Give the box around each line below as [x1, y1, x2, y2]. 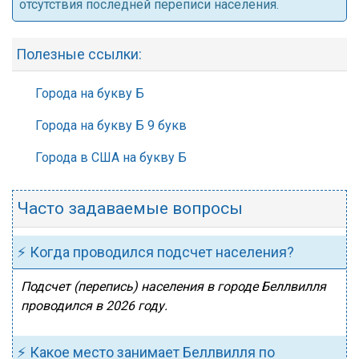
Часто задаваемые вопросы [17, 199, 243, 218]
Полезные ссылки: [16, 46, 142, 63]
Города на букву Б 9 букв [35, 118, 187, 133]
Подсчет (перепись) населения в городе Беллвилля [21, 279, 326, 294]
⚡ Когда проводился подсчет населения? [17, 244, 294, 260]
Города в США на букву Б [35, 150, 187, 165]
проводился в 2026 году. [21, 298, 167, 313]
